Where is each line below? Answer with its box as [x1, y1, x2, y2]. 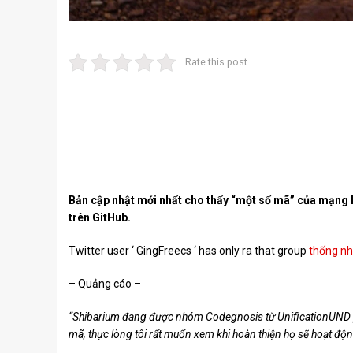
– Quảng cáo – [69, 277, 141, 291]
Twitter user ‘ [69, 244, 136, 258]
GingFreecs [136, 244, 191, 258]
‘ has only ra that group [191, 244, 309, 258]
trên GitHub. [69, 211, 131, 225]
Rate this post [184, 56, 247, 69]
